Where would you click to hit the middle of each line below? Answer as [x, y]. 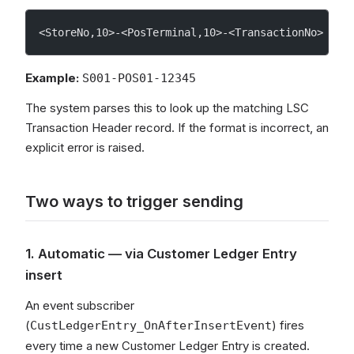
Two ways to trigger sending [134, 201]
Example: [52, 78]
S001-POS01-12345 [139, 78]
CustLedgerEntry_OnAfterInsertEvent [151, 326]
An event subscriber [80, 305]
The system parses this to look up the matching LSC [167, 108]
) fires [288, 325]
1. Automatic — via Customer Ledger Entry [161, 254]
